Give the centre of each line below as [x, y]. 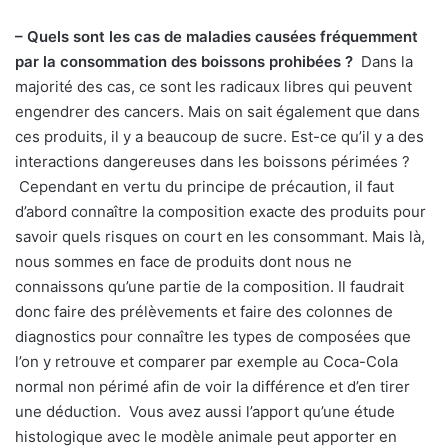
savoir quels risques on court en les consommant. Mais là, [220, 237]
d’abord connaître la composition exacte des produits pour [220, 212]
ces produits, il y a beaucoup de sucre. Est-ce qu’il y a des [219, 137]
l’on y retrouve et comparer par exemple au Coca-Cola [206, 362]
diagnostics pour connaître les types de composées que [213, 337]
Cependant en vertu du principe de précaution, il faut [204, 187]
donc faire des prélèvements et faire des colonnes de [204, 312]
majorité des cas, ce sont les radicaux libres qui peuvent [213, 87]
